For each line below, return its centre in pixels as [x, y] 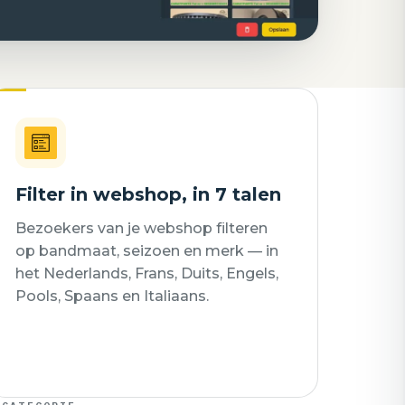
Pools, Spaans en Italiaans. [112, 296]
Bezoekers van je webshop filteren [141, 228]
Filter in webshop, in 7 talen [148, 194]
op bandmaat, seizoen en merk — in [147, 251]
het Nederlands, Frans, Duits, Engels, [147, 273]
